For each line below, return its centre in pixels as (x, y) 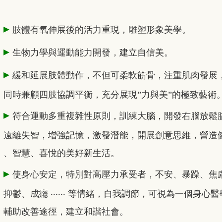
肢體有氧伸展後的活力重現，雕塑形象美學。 (102, 30)
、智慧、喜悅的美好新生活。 (61, 153)
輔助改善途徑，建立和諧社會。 (66, 212)
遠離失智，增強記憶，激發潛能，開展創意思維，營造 (111, 136)
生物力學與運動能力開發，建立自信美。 (93, 53)
